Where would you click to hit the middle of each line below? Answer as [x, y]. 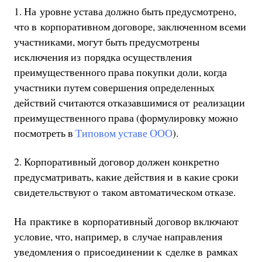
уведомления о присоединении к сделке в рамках [126, 251]
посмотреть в [44, 132]
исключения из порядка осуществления [103, 56]
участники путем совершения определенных [114, 87]
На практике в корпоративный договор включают [126, 221]
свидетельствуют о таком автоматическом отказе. [125, 192]
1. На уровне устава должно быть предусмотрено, [125, 11]
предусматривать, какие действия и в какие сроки [126, 177]
